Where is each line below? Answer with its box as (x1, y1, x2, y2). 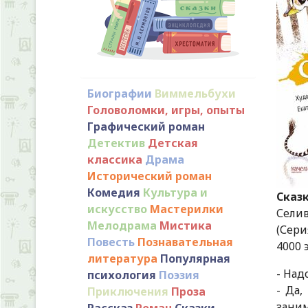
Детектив (87, 135, 145, 151)
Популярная (160, 250, 230, 266)
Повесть (87, 234, 135, 250)
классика (87, 151, 142, 167)
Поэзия (159, 267, 199, 283)
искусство (87, 201, 147, 217)
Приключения (87, 283, 168, 299)
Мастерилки (150, 201, 223, 217)
